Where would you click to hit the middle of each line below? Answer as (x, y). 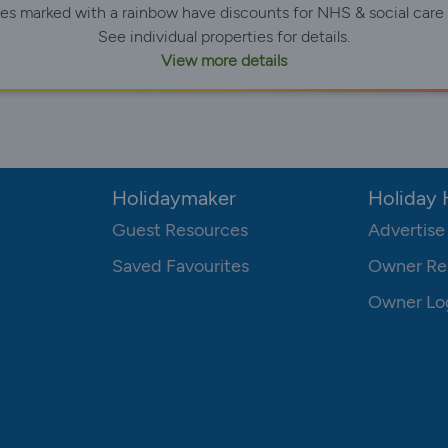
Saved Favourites (180, 265)
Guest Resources (180, 229)
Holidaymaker (174, 197)
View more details (224, 60)
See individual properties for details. (224, 36)
